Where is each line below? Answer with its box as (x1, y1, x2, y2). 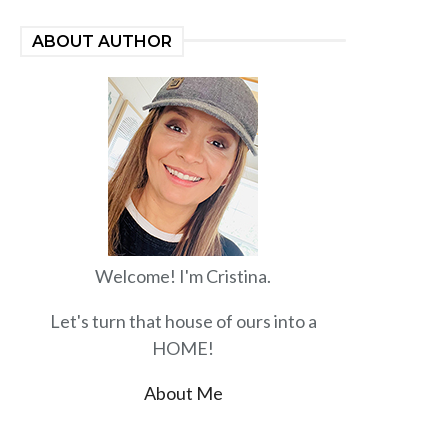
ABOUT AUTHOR (32, 32, 172, 51)
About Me (143, 382, 223, 404)
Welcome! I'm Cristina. (95, 265, 271, 287)
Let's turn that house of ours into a (49, 310, 317, 332)
